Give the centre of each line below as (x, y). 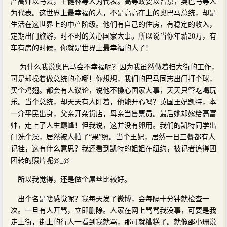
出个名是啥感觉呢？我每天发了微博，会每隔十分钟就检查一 (113, 199)
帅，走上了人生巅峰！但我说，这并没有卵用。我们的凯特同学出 (113, 125)
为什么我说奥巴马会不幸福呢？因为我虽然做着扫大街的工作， (118, 67)
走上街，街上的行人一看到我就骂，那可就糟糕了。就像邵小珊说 (113, 222)
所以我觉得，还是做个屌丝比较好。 (74, 179)
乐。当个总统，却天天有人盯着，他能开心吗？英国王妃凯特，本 (113, 102)
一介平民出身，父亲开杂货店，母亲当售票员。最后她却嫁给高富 (113, 113)
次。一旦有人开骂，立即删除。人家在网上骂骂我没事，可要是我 (113, 210)
